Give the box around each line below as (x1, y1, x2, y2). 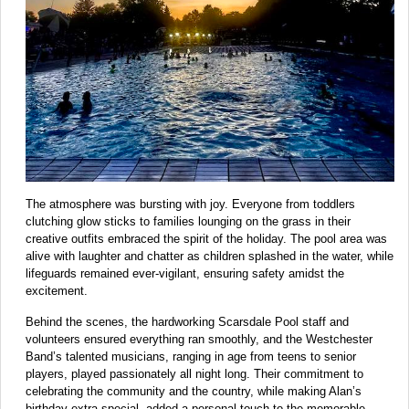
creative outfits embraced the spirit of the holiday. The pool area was (26, 232, 387, 246)
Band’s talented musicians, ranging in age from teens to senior (26, 350, 356, 364)
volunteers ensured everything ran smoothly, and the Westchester (26, 332, 372, 347)
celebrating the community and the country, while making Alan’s (26, 384, 362, 399)
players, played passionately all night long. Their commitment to (26, 367, 363, 382)
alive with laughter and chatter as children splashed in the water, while (26, 249, 393, 264)
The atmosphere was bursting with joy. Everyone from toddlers (26, 197, 355, 212)
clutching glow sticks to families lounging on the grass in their (26, 215, 351, 229)
